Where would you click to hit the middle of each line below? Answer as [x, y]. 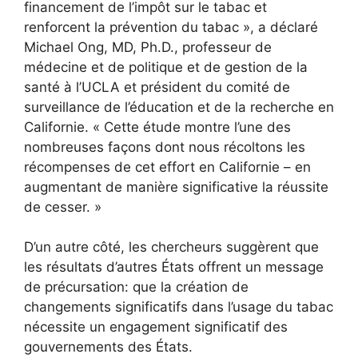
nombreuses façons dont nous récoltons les [165, 147]
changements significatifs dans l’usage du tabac [179, 307]
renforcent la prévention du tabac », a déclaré [171, 27]
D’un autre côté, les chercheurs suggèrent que [171, 247]
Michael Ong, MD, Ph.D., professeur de [148, 47]
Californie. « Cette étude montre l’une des [157, 127]
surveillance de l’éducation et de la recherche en [179, 107]
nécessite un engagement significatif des [156, 327]
